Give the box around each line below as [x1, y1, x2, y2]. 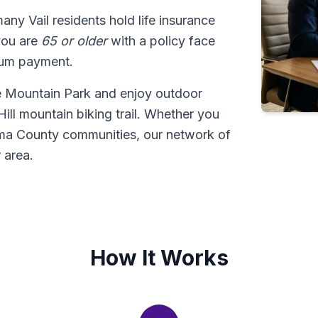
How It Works [89, 245, 229, 270]
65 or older [41, 33, 107, 48]
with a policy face [107, 33, 215, 48]
